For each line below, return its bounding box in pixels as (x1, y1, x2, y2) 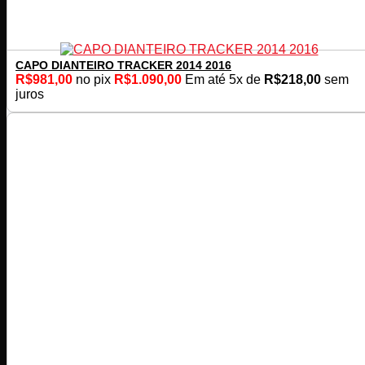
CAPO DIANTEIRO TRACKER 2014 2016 (15, 59, 231, 73)
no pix (76, 73, 111, 87)
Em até (185, 73, 229, 87)
